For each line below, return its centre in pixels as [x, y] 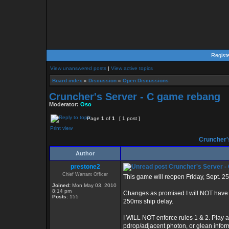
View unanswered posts [78, 68]
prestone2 [85, 167]
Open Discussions [146, 81]
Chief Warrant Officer [85, 174]
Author [85, 153]
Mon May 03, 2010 [94, 185]
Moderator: [65, 104]
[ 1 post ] [130, 118]
